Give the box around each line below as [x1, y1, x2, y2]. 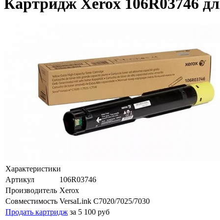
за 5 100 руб [70, 207, 110, 216]
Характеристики [5, 164, 61, 173]
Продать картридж [5, 207, 68, 216]
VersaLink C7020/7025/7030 [59, 196, 150, 205]
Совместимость [5, 196, 57, 205]
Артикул [5, 175, 34, 184]
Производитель [5, 186, 57, 194]
